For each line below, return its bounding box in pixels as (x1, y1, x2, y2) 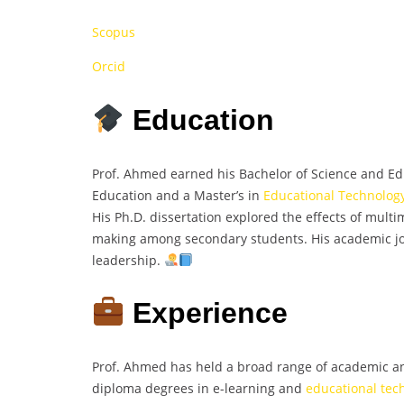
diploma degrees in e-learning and (92, 379, 306, 397)
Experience (124, 297, 289, 330)
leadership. (92, 251, 164, 269)
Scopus (92, 23, 135, 41)
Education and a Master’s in (92, 186, 263, 204)
